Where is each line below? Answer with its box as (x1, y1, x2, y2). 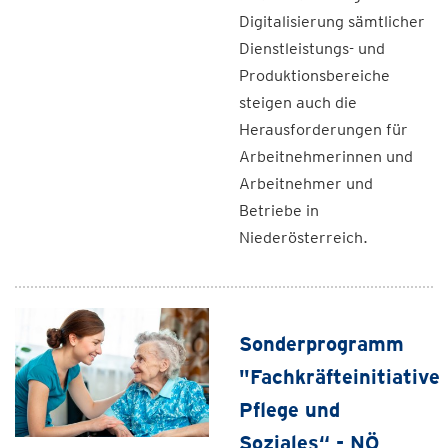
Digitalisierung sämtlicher (239, 12, 425, 31)
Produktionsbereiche (239, 66, 390, 85)
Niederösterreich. (239, 228, 368, 247)
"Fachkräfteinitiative (239, 365, 440, 389)
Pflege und (239, 398, 340, 422)
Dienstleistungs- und (239, 39, 385, 58)
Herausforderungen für (239, 120, 408, 139)
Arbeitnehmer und (239, 174, 373, 193)
